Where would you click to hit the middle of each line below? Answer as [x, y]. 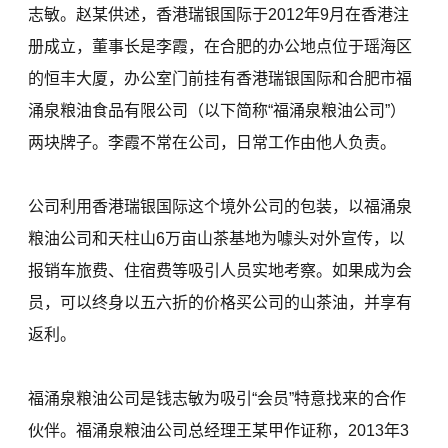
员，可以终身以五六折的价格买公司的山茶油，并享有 [220, 303]
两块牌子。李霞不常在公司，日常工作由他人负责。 [212, 143]
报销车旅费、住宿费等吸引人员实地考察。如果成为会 [220, 271]
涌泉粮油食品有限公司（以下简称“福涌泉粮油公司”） [217, 111]
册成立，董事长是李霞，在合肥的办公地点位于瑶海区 [220, 47]
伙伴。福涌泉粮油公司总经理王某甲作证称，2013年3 [219, 431]
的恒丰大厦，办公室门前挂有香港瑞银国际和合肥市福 [220, 79]
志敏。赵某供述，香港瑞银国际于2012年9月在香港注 [219, 15]
